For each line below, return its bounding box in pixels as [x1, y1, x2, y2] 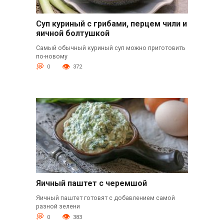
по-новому [35, 52, 67, 60]
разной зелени [35, 202, 80, 210]
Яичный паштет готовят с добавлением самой [35, 194, 175, 202]
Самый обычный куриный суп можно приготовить [35, 44, 185, 52]
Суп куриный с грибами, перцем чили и [35, 19, 187, 29]
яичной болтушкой [35, 28, 109, 38]
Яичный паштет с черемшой [35, 178, 147, 188]
